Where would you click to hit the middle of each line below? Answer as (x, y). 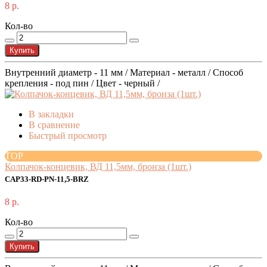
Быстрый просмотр (68, 136)
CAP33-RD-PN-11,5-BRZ (47, 180)
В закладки (51, 114)
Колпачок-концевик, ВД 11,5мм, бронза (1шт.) (98, 167)
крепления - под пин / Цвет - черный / (82, 83)
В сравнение (54, 125)
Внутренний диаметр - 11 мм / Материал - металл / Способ (124, 73)
